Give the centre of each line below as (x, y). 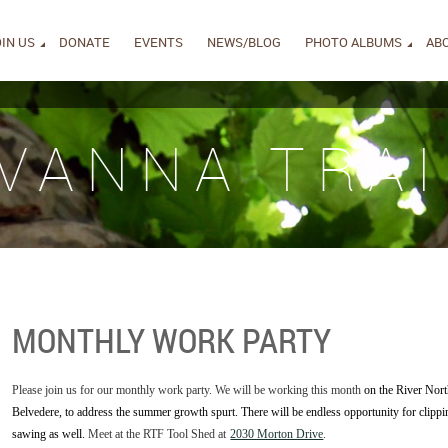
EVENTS (158, 42)
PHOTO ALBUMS (353, 42)
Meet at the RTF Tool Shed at (156, 434)
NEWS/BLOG (244, 42)
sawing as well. (49, 434)
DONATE (84, 42)
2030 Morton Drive (277, 434)
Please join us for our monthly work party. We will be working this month (188, 390)
